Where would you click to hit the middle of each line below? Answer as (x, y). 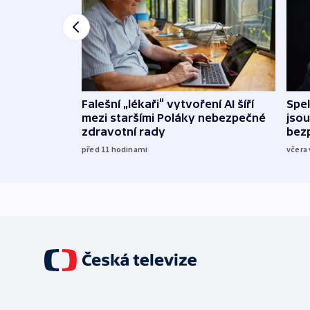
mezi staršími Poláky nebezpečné (174, 118)
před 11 (97, 149)
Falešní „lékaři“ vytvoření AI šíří (168, 104)
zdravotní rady (124, 132)
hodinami (129, 149)
